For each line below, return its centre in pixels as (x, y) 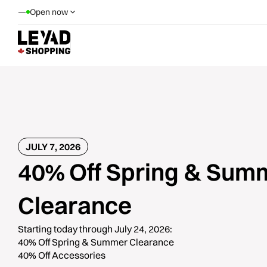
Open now (49, 12)
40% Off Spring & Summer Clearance (96, 242)
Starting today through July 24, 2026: (95, 229)
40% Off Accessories (62, 255)
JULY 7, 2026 (53, 147)
